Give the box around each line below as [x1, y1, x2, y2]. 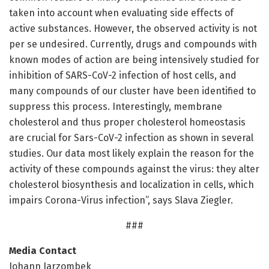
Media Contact [9, 244, 76, 256]
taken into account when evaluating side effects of [9, 7, 234, 19]
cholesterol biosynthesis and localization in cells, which [9, 178, 254, 190]
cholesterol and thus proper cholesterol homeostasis [9, 116, 246, 128]
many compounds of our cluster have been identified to [9, 85, 256, 97]
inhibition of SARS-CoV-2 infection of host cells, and [9, 69, 237, 81]
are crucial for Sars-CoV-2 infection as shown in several [9, 131, 253, 144]
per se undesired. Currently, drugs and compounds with [9, 38, 257, 50]
